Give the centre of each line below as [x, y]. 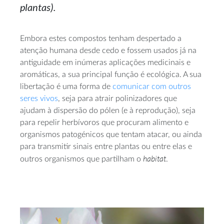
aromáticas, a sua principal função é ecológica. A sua [111, 75]
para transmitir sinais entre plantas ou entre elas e [106, 147]
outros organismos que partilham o [81, 159]
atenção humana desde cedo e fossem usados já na [108, 51]
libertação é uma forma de [66, 87]
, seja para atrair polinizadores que [117, 99]
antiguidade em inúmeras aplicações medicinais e [105, 63]
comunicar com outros [152, 87]
